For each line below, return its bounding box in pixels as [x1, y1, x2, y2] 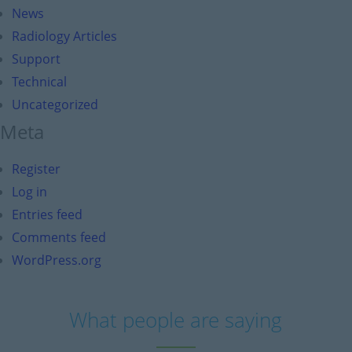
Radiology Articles [12, 27, 117, 45]
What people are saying [69, 306, 283, 334]
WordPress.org [12, 251, 101, 269]
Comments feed [12, 229, 106, 246]
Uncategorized [12, 96, 98, 113]
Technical [12, 73, 67, 90]
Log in [12, 183, 47, 200]
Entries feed [12, 206, 82, 223]
